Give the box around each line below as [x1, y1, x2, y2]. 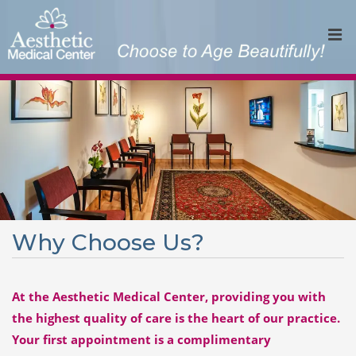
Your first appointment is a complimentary [12, 331, 271, 348]
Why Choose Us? [12, 229, 204, 257]
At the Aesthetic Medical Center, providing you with [12, 288, 326, 305]
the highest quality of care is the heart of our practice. [12, 310, 340, 327]
